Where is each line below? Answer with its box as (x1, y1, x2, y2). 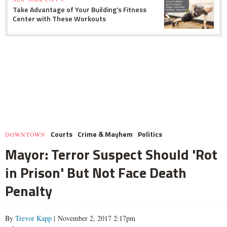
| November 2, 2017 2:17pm (52, 213, 135, 223)
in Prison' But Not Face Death (5, 161, 186, 183)
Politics (138, 128, 162, 139)
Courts (51, 128, 72, 139)
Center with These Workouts (13, 13, 106, 24)
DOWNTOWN (5, 130, 46, 138)
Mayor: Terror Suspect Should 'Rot (5, 143, 217, 165)
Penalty (5, 179, 52, 202)
